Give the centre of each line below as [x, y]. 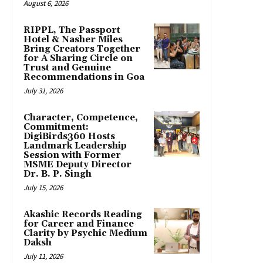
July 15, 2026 [43, 187]
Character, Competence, [81, 117]
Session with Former [72, 155]
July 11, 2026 [43, 256]
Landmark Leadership [75, 146]
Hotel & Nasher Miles [73, 39]
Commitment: [56, 127]
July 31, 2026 [43, 90]
